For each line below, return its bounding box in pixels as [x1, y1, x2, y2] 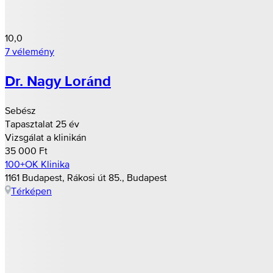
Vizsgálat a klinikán [5, 131, 87, 143]
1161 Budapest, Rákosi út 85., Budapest [5, 171, 167, 183]
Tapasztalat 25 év [5, 118, 79, 129]
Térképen [11, 185, 52, 196]
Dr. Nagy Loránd [5, 69, 111, 91]
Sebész [5, 104, 36, 116]
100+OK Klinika [5, 158, 69, 169]
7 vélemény [5, 45, 54, 57]
